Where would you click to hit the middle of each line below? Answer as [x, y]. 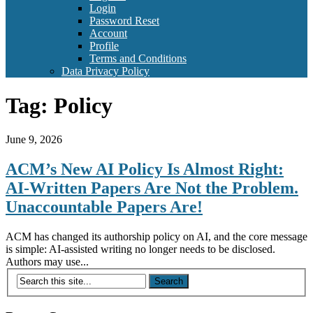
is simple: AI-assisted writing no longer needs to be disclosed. [140, 249]
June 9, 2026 [34, 140]
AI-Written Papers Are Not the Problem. [152, 188]
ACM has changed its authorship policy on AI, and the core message [156, 237]
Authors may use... [47, 262]
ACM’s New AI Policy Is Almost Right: [145, 169]
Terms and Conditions [138, 59]
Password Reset [124, 21]
